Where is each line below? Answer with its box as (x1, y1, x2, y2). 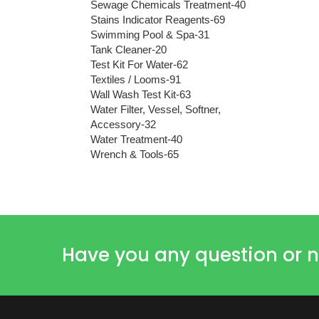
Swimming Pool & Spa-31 (90, 28, 209, 41)
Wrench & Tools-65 (90, 147, 179, 160)
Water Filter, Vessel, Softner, (90, 103, 221, 115)
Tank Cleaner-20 (90, 43, 167, 56)
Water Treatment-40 (90, 132, 182, 145)
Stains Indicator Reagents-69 (90, 13, 225, 26)
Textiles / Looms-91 (90, 73, 181, 85)
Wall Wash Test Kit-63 (90, 88, 191, 100)
